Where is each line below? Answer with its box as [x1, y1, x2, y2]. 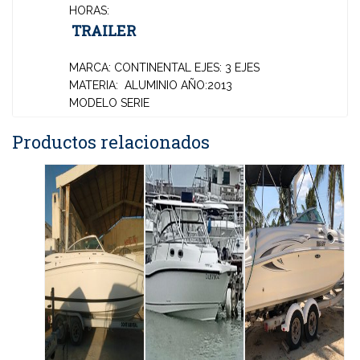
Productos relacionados [12, 130, 210, 153]
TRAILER [72, 21, 136, 40]
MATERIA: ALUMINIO [69, 79, 178, 92]
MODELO [69, 96, 117, 109]
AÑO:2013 [178, 79, 232, 92]
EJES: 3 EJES [191, 61, 260, 74]
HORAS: [69, 4, 109, 17]
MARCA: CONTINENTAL [69, 61, 191, 74]
